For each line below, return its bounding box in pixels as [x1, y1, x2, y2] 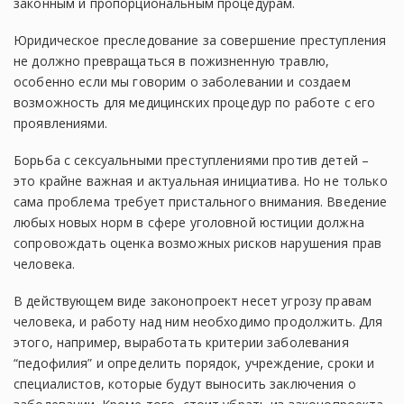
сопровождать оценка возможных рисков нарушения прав [14, 234, 382, 252]
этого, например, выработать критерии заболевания [14, 334, 349, 351]
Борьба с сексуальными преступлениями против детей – [14, 151, 370, 169]
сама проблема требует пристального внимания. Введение [14, 193, 388, 210]
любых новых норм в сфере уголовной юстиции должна [14, 214, 364, 231]
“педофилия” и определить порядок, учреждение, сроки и [14, 354, 375, 372]
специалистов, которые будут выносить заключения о [14, 375, 356, 392]
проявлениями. [14, 115, 107, 132]
